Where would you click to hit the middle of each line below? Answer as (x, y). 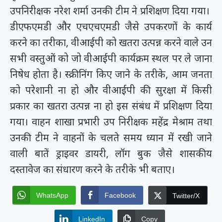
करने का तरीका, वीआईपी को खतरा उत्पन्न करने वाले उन (111, 43)
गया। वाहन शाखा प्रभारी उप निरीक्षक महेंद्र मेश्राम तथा (111, 122)
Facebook (120, 195)
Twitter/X (186, 196)
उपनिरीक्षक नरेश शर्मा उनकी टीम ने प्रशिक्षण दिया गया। (111, 11)
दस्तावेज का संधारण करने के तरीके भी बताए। (92, 169)
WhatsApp (52, 195)
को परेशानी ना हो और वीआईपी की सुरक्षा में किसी (111, 90)
